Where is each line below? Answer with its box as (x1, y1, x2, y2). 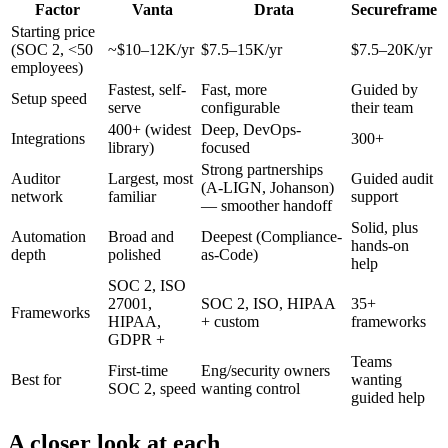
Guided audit (351, 169, 433, 187)
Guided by (351, 80, 418, 98)
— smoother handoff (201, 196, 332, 214)
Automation (11, 227, 86, 245)
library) (108, 138, 154, 156)
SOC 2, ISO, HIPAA (201, 294, 335, 312)
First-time (108, 361, 168, 379)
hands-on (351, 236, 409, 254)
